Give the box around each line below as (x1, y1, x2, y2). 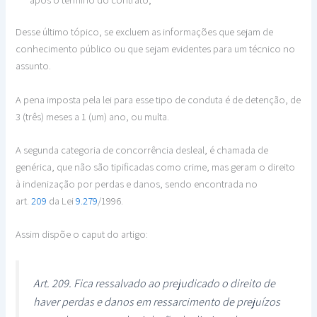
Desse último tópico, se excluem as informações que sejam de (16, 25, 274, 39)
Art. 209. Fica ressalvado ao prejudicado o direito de (33, 275, 276, 291)
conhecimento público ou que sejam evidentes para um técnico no (16, 42, 296, 56)
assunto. (16, 59, 52, 73)
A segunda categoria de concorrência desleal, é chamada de (16, 143, 269, 157)
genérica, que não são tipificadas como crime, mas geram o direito (16, 160, 296, 174)
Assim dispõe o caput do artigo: (16, 227, 149, 241)
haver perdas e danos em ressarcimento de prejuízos (33, 294, 281, 309)
